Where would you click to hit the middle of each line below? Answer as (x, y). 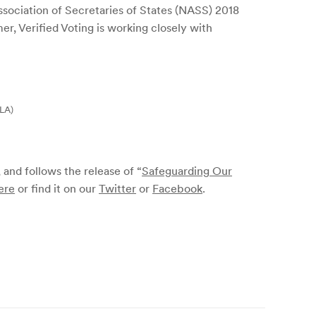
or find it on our (57, 188)
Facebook (177, 188)
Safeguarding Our (187, 171)
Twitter (117, 188)
